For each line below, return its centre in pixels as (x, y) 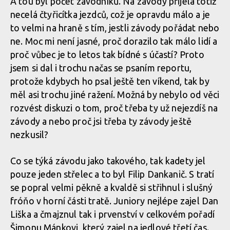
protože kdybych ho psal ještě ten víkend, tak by (110, 81)
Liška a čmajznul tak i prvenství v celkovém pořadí (113, 214)
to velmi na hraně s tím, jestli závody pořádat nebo (115, 28)
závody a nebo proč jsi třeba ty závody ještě (101, 121)
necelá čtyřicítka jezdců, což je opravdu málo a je (110, 14)
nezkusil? (30, 135)
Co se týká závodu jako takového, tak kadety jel (108, 161)
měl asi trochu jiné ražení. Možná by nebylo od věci (115, 94)
